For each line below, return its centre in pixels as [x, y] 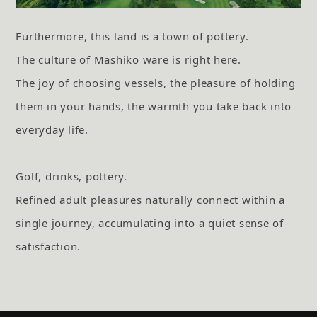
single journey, [57, 223]
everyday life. [52, 129]
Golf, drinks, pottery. [71, 176]
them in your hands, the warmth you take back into [154, 106]
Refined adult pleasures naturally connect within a [150, 199]
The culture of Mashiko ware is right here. [128, 59]
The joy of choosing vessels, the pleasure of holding [156, 82]
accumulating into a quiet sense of [191, 223]
